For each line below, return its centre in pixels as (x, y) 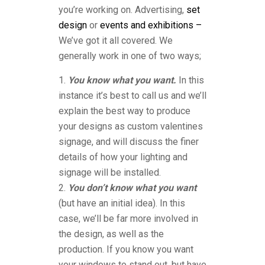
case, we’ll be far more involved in (128, 219)
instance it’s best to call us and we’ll (132, 96)
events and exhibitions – (151, 25)
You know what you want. (122, 80)
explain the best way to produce (125, 111)
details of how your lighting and (123, 157)
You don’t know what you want (132, 188)
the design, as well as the (111, 234)
